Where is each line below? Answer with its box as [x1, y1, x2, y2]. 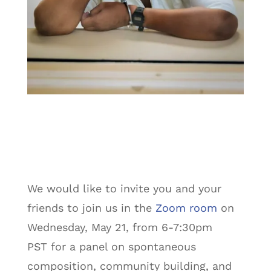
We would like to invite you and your [27, 181, 221, 195]
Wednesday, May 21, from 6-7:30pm [27, 220, 212, 233]
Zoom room [155, 201, 217, 214]
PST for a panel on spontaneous [27, 240, 196, 253]
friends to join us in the [27, 201, 155, 214]
